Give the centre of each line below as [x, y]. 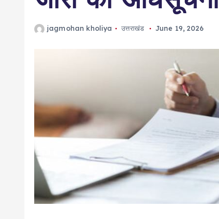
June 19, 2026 [179, 28]
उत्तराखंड [133, 28]
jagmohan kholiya [80, 28]
